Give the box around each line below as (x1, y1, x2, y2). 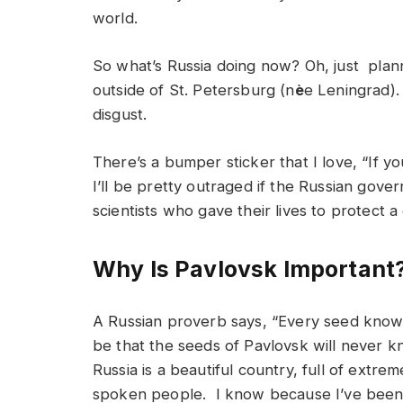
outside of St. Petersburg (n (93, 81, 295, 100)
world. (93, 9, 138, 28)
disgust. (93, 105, 148, 124)
